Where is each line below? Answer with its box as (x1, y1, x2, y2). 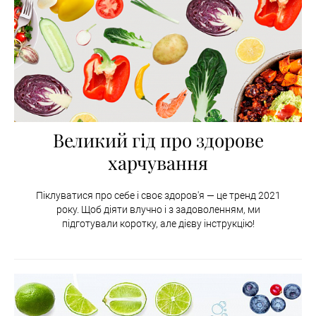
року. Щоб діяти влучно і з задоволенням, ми (56, 204, 260, 216)
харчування (108, 150, 208, 176)
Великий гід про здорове (52, 128, 264, 153)
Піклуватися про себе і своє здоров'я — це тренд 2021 (35, 190, 281, 202)
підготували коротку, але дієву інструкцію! (61, 218, 255, 230)
